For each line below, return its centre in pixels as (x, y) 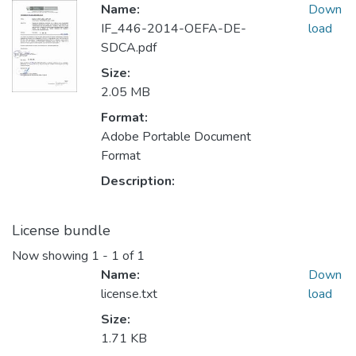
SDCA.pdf (129, 48)
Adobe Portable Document (176, 137)
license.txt (129, 294)
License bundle (61, 231)
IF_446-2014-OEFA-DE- (174, 29)
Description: (138, 182)
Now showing (52, 256)
